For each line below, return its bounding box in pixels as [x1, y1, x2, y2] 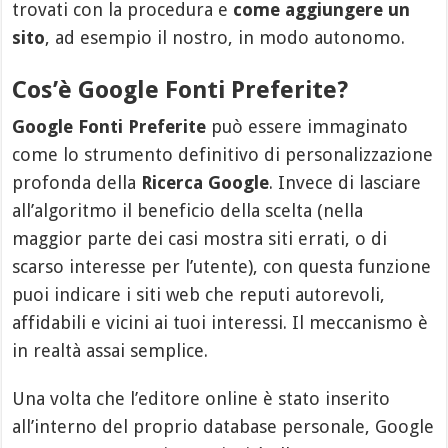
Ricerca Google [141, 171, 270, 193]
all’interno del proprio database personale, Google [12, 415, 435, 437]
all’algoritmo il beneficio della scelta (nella [12, 199, 364, 221]
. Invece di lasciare [269, 171, 422, 193]
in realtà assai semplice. [12, 339, 209, 361]
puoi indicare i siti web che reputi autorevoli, [12, 283, 386, 305]
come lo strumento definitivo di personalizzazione [12, 143, 434, 165]
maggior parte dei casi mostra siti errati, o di [12, 227, 388, 249]
